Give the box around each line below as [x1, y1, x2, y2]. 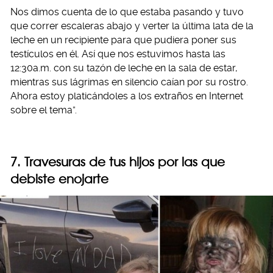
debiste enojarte [10, 171, 108, 187]
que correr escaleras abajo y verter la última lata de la [10, 20, 253, 32]
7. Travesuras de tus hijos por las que [10, 154, 225, 170]
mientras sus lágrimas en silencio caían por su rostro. [10, 76, 248, 88]
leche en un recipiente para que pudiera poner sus [10, 34, 236, 46]
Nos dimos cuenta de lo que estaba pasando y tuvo [10, 6, 244, 18]
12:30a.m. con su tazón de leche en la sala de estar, [10, 62, 238, 74]
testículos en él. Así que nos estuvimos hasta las [10, 48, 225, 60]
